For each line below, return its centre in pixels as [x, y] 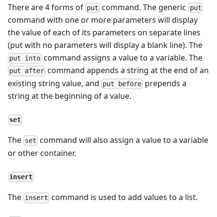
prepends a [165, 83]
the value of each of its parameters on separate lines [104, 33]
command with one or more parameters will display [103, 20]
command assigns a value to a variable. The [122, 58]
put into [25, 58]
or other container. [42, 153]
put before [122, 84]
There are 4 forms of [46, 7]
